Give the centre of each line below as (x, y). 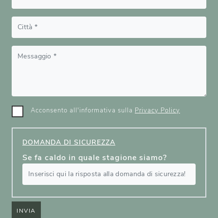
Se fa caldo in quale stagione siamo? (95, 158)
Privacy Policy (157, 111)
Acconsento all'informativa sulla (83, 111)
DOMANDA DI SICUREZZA (69, 143)
